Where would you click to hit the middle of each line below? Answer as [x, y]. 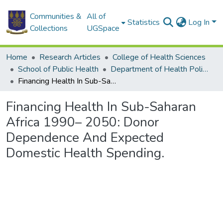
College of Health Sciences [159, 57]
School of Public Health [58, 69]
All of [96, 16]
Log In [200, 22]
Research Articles [70, 57]
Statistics [144, 22]
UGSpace [103, 28]
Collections [49, 28]
